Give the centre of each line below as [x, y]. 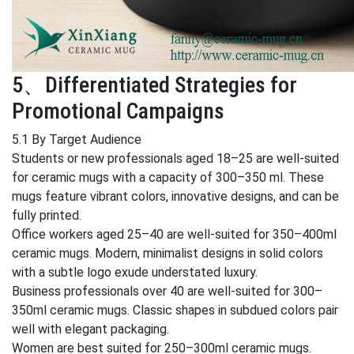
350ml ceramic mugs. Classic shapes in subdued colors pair [175, 310]
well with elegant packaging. [90, 329]
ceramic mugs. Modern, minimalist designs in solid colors [168, 253]
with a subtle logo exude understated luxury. [135, 272]
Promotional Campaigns [118, 111]
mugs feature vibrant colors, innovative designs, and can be [175, 196]
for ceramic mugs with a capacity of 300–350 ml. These [168, 177]
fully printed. [47, 215]
